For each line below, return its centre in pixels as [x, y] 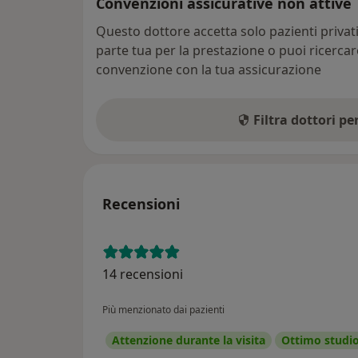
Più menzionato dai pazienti [163, 309]
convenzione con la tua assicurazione [209, 69]
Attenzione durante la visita [189, 340]
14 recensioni [143, 274]
